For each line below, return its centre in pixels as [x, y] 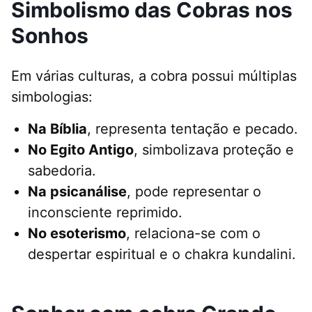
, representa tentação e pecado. [193, 129]
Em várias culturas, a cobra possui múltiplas [154, 76]
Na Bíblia [57, 129]
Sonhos [50, 36]
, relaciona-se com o [193, 234]
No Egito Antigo [81, 150]
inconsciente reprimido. [105, 213]
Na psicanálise [77, 192]
